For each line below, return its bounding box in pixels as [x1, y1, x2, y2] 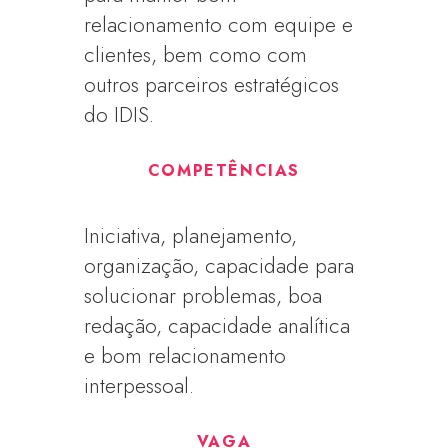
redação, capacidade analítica [84, 311, 351, 341]
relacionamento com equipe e [84, 10, 354, 40]
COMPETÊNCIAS [147, 159, 301, 182]
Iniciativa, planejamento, [84, 221, 298, 251]
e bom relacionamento [84, 341, 287, 371]
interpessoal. [84, 371, 195, 401]
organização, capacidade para [84, 251, 355, 281]
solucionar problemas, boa [84, 281, 323, 311]
